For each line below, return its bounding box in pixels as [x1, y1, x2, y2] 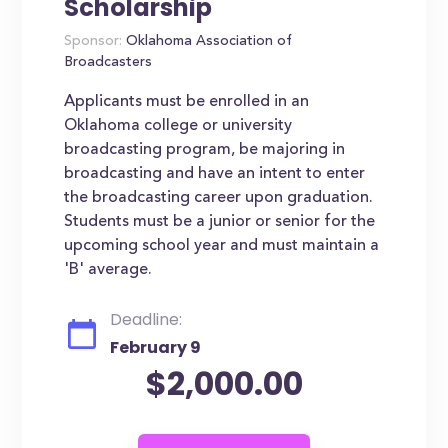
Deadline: [110, 308, 183, 331]
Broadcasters [64, 56, 153, 70]
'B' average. [64, 262, 153, 278]
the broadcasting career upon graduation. [64, 190, 374, 206]
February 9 [110, 336, 202, 359]
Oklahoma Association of [122, 35, 293, 49]
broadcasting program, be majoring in [64, 142, 346, 158]
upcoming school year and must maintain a [64, 238, 380, 254]
